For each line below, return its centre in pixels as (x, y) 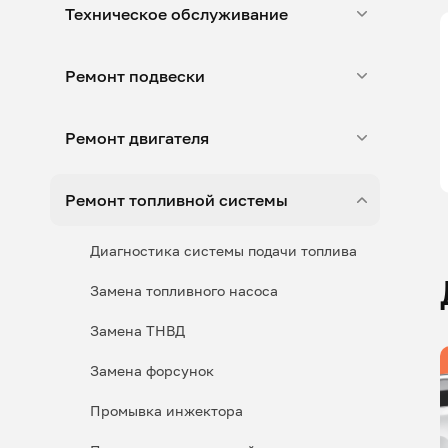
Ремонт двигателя (137, 138)
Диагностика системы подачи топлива (223, 250)
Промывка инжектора (166, 410)
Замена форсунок (152, 370)
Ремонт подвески (135, 76)
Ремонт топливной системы (176, 200)
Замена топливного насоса (184, 290)
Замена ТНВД (137, 330)
